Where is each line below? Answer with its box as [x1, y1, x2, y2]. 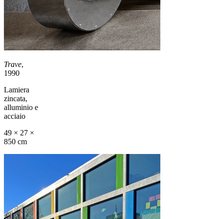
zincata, [4, 94, 27, 103]
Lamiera [4, 85, 29, 94]
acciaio [4, 111, 25, 120]
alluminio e [4, 103, 38, 111]
